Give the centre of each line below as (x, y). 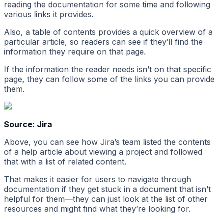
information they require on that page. (75, 52)
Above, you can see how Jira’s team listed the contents (107, 142)
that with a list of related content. (65, 162)
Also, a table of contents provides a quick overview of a (108, 32)
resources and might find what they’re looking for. (97, 209)
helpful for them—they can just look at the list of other (106, 199)
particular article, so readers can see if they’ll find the (103, 42)
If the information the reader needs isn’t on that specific (108, 69)
